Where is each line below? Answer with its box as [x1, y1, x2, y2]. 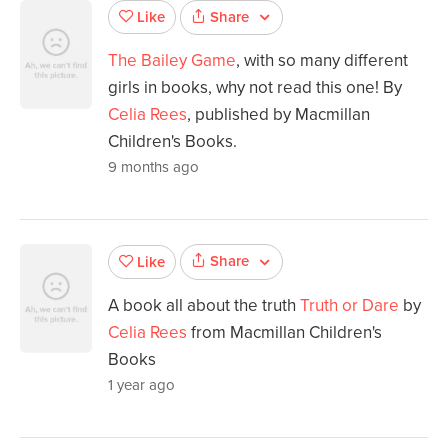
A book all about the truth [108, 294, 300, 316]
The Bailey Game [108, 50, 236, 72]
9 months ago [108, 158, 199, 177]
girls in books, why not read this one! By [108, 77, 402, 99]
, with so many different [236, 50, 408, 72]
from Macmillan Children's [187, 321, 382, 343]
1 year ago [108, 375, 175, 394]
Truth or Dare [300, 294, 399, 316]
